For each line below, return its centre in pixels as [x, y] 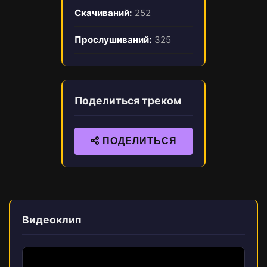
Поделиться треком [128, 100]
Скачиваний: [103, 13]
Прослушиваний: [113, 39]
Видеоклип [52, 219]
